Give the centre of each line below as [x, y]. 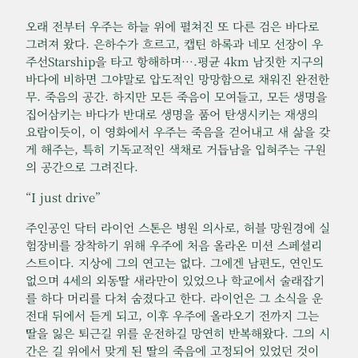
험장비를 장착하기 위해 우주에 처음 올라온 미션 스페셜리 [174, 245]
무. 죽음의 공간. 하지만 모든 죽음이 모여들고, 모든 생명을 [176, 97]
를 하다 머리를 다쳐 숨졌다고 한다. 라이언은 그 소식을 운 [174, 298]
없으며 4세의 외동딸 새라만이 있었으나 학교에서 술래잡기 [175, 280]
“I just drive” [63, 197]
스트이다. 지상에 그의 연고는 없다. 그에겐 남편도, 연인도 [174, 263]
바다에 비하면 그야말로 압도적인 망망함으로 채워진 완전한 [177, 79]
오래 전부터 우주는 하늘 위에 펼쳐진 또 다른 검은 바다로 [172, 26]
